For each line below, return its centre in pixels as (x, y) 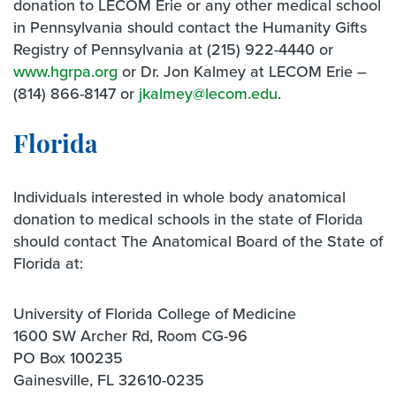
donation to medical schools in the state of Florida (188, 219)
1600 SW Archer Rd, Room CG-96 (130, 336)
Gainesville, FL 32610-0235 (109, 380)
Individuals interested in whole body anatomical (179, 197)
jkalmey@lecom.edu (208, 94)
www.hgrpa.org (65, 72)
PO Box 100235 (68, 358)
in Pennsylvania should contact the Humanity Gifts (190, 27)
